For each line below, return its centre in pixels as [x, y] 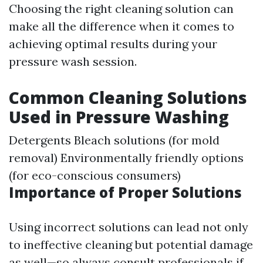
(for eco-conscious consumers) [95, 175]
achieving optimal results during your [113, 44]
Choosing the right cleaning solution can [121, 9]
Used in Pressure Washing [119, 117]
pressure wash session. [73, 61]
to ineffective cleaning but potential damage [131, 245]
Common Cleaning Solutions [128, 97]
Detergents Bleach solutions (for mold [114, 140]
